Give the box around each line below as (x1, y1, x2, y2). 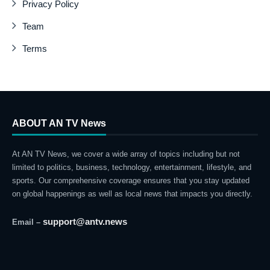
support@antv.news (43, 216, 127, 227)
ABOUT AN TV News (12, 118, 106, 128)
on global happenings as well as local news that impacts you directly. (12, 189, 253, 199)
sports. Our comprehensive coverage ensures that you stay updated (12, 176, 250, 186)
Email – (12, 218, 43, 227)
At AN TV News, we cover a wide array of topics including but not (12, 149, 240, 159)
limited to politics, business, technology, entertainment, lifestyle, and (12, 163, 251, 172)
